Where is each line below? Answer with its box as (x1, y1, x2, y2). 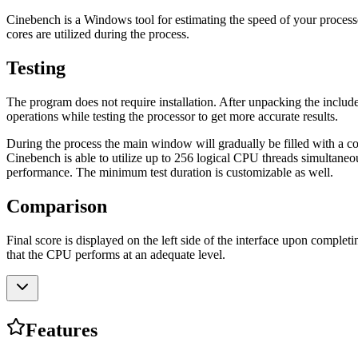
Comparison (6, 195, 107, 217)
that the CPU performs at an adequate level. (6, 247, 225, 261)
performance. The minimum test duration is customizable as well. (6, 165, 333, 180)
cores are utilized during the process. (6, 27, 189, 42)
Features (26, 319, 97, 340)
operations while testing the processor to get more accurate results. (6, 109, 338, 124)
